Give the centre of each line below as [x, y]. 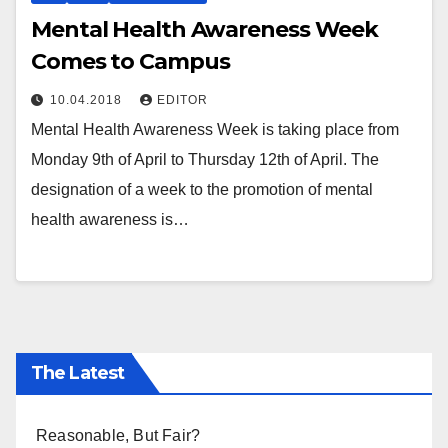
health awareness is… [110, 220]
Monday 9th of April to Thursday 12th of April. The [205, 160]
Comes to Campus [130, 62]
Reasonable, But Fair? [118, 435]
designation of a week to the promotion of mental [202, 190]
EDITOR [182, 100]
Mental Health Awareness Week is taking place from [215, 130]
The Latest [77, 372]
